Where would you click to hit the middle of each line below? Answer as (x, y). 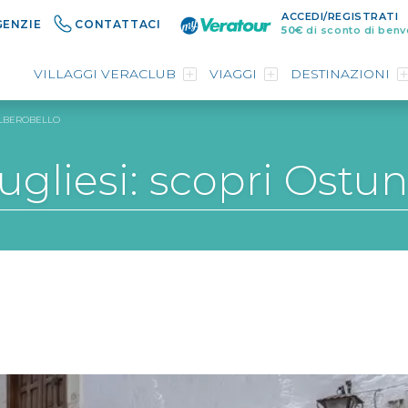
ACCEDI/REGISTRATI (340, 16)
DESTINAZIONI (340, 74)
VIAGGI (233, 74)
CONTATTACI (118, 24)
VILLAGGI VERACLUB (105, 74)
